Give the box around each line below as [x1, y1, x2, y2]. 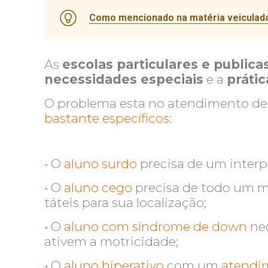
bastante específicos [44, 111, 170, 126]
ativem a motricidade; [44, 234, 179, 249]
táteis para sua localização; [44, 195, 207, 210]
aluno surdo [64, 156, 138, 171]
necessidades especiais [44, 72, 204, 87]
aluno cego [64, 180, 133, 195]
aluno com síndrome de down [64, 219, 248, 234]
